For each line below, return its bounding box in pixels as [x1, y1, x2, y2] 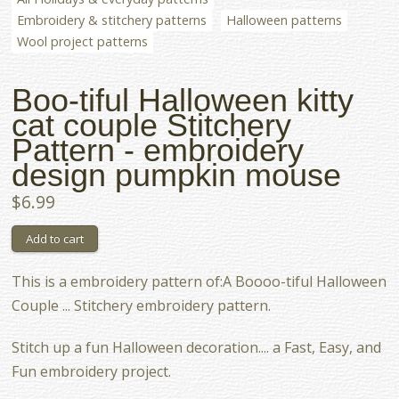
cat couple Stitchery [12, 106, 292, 143]
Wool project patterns [17, 32, 149, 50]
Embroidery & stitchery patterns [17, 11, 208, 28]
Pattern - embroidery [12, 131, 305, 168]
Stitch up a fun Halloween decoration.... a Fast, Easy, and [12, 337, 382, 357]
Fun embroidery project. [12, 361, 175, 381]
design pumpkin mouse [12, 156, 342, 193]
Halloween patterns [226, 11, 343, 28]
